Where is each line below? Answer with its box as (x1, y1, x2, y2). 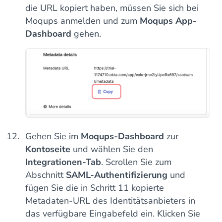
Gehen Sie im (25, 130, 81, 142)
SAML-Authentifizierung (66, 168, 167, 181)
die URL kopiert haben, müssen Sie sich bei (25, 2, 199, 14)
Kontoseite (25, 143, 70, 155)
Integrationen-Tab (25, 156, 101, 168)
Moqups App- (140, 15, 197, 27)
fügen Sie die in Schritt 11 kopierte (25, 181, 164, 194)
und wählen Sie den (70, 143, 153, 155)
